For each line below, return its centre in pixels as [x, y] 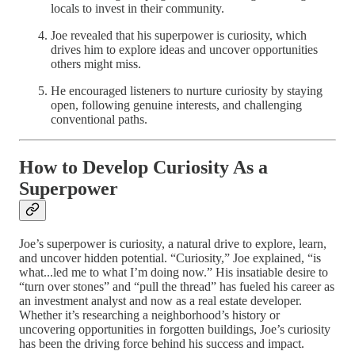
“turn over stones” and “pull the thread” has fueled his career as [177, 287]
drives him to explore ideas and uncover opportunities [184, 50]
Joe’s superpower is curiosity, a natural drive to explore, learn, [173, 244]
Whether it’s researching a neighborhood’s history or [149, 315]
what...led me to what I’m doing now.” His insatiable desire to [174, 273]
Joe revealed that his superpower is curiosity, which [179, 36]
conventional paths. [99, 120]
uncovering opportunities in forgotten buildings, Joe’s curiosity [175, 330]
